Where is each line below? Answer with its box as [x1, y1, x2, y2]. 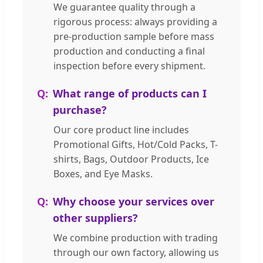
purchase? [53, 103, 107, 117]
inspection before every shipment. [53, 59, 205, 73]
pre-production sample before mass [53, 30, 214, 43]
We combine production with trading [53, 231, 218, 245]
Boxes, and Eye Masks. [53, 167, 153, 181]
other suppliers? [53, 211, 138, 225]
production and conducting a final [53, 45, 205, 58]
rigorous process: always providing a [53, 15, 217, 29]
